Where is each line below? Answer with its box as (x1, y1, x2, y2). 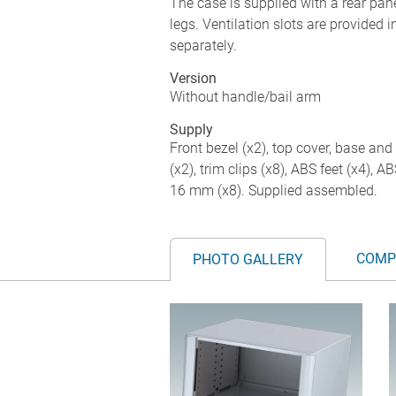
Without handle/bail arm (170, 88, 321, 105)
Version (170, 69, 217, 87)
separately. (170, 36, 237, 54)
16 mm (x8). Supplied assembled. (170, 181, 377, 199)
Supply (170, 120, 213, 138)
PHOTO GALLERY (193, 250, 303, 268)
